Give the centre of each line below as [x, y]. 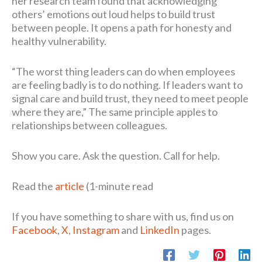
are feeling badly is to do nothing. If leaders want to [127, 85]
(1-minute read [119, 186]
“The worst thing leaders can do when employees [123, 72]
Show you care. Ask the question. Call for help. [116, 156]
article [70, 186]
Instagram [96, 230]
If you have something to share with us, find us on [123, 216]
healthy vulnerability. [59, 41]
